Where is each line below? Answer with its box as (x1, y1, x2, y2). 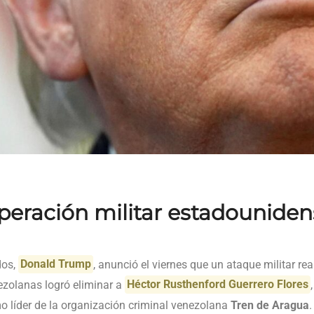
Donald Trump (20, 257, 92, 271)
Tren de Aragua (231, 298, 309, 312)
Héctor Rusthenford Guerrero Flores (127, 278, 309, 292)
